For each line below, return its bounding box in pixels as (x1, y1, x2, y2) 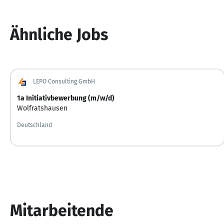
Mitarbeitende (10, 200, 113, 220)
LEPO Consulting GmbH (33, 77, 95, 85)
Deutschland (17, 121, 52, 128)
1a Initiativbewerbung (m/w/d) (17, 93, 114, 102)
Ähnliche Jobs (10, 24, 108, 44)
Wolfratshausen (17, 103, 67, 112)
